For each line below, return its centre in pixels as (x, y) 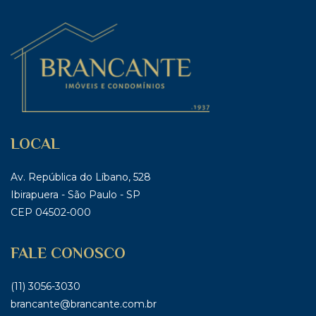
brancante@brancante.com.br (84, 304)
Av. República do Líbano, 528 (81, 177)
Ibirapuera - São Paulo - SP (75, 194)
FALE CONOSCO (68, 253)
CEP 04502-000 (51, 212)
